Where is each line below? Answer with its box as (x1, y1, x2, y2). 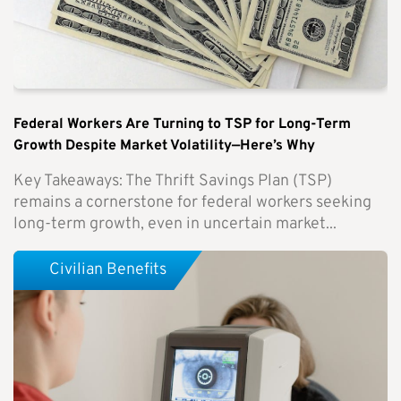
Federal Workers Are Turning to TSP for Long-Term (13, 115, 351, 134)
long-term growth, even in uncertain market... (13, 214, 337, 235)
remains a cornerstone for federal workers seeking (13, 192, 371, 214)
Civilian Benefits (49, 259, 166, 280)
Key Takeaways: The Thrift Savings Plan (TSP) (13, 171, 332, 192)
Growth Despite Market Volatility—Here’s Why (13, 137, 315, 156)
